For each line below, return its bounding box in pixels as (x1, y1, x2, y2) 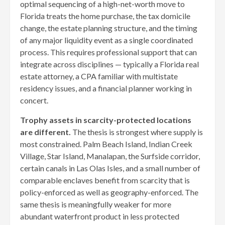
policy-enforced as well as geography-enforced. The (20, 187, 198, 197)
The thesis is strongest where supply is (71, 127, 203, 137)
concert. (20, 95, 48, 105)
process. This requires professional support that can (20, 47, 197, 57)
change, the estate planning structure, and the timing (20, 23, 197, 33)
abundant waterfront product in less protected (20, 211, 179, 221)
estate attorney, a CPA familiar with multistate (20, 71, 178, 81)
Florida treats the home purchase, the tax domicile (20, 11, 190, 21)
